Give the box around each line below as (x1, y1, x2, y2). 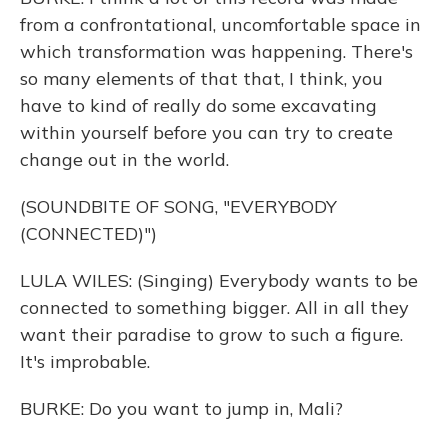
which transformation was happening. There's (20, 40, 413, 63)
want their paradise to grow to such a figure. (20, 323, 403, 346)
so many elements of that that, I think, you (20, 67, 383, 90)
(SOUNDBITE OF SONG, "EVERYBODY (20, 195, 337, 218)
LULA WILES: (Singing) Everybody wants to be (20, 269, 418, 292)
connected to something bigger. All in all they (20, 296, 409, 319)
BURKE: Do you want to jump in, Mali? (20, 397, 343, 420)
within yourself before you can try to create (20, 121, 393, 144)
